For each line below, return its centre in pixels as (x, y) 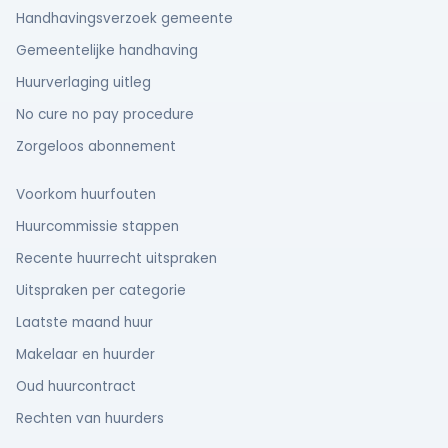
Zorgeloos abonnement (96, 146)
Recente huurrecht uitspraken (116, 258)
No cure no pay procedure (105, 114)
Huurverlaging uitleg (83, 82)
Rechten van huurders (90, 418)
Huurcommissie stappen (97, 226)
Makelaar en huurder (85, 354)
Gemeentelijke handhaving (107, 50)
